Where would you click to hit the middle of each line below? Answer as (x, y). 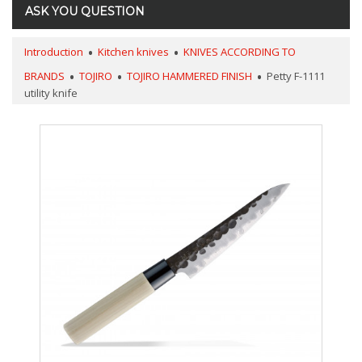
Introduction (54, 52)
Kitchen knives (133, 52)
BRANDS (44, 76)
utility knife (51, 93)
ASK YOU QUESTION (85, 12)
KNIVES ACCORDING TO (240, 52)
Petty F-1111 (296, 76)
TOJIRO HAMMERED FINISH (189, 76)
